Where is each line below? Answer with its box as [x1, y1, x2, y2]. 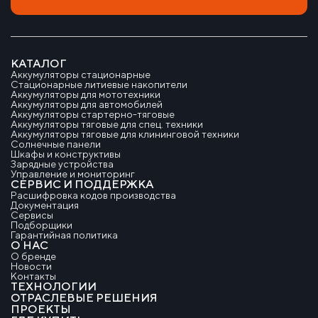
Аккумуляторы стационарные [11, 69, 150, 80]
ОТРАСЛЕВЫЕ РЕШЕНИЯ [11, 291, 158, 305]
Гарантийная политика [11, 229, 118, 241]
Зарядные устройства [11, 158, 114, 170]
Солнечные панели [11, 138, 101, 150]
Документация [11, 199, 79, 211]
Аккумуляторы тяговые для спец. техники [11, 119, 203, 130]
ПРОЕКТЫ [11, 302, 71, 316]
